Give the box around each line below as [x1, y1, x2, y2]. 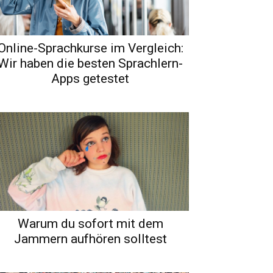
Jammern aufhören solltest [13, 231, 167, 246]
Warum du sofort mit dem [17, 216, 163, 231]
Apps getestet [51, 71, 129, 86]
